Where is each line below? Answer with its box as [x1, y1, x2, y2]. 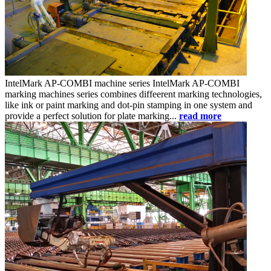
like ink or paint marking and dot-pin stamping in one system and [5, 99, 252, 110]
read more [179, 110, 221, 121]
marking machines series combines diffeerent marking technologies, [5, 88, 262, 99]
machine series [94, 77, 150, 88]
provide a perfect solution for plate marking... [5, 110, 177, 121]
